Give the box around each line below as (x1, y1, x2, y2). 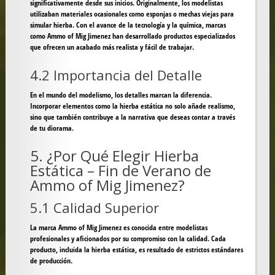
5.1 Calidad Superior (29, 198, 159, 217)
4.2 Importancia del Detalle (29, 66, 202, 85)
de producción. (29, 255, 72, 266)
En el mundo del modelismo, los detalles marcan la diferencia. (29, 90, 212, 101)
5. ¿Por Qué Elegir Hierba (29, 145, 199, 166)
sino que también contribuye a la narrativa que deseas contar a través (29, 112, 235, 123)
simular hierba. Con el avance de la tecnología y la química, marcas (29, 20, 226, 31)
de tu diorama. (29, 123, 74, 134)
